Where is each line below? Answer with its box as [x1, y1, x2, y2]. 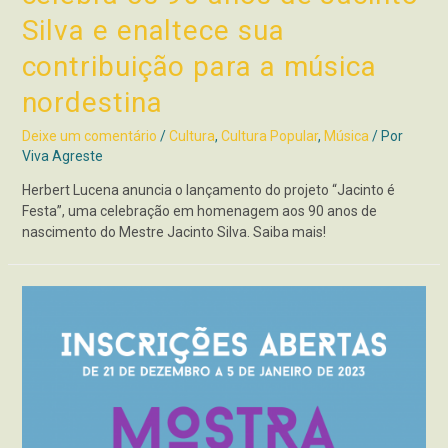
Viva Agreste [21, 148, 103, 165]
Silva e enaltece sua [21, 13, 285, 47]
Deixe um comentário [21, 128, 157, 145]
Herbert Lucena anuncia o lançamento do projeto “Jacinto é [21, 182, 395, 199]
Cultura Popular [220, 128, 318, 145]
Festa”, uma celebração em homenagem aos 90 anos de [21, 203, 377, 220]
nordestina [21, 85, 163, 119]
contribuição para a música [21, 49, 377, 83]
